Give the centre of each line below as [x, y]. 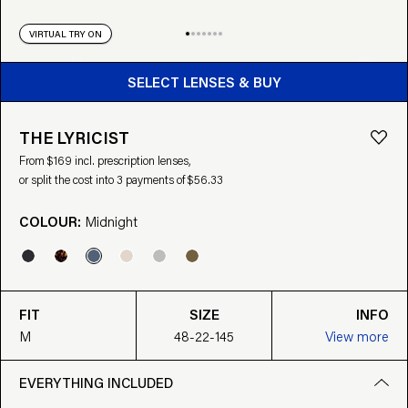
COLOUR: [52, 220]
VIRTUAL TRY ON [66, 33]
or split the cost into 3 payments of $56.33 [121, 179]
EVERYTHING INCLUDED [96, 382]
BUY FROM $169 [204, 66]
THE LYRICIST [74, 137]
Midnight [111, 220]
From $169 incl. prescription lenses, [105, 160]
